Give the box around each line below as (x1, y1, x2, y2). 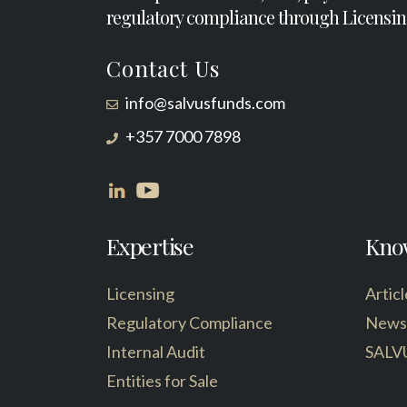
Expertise (106, 231, 194, 261)
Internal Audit (106, 342, 205, 362)
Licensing (106, 283, 174, 303)
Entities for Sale (106, 371, 218, 391)
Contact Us (106, 54, 220, 83)
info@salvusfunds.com (120, 93, 285, 113)
